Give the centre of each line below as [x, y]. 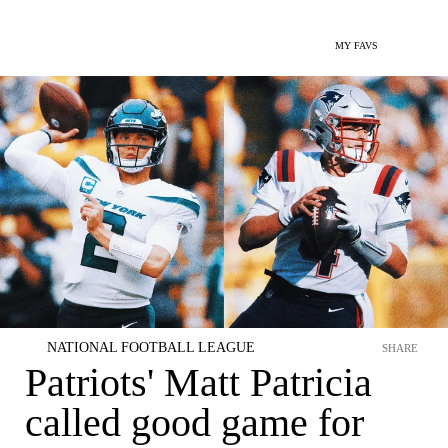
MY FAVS [356, 45]
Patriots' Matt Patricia [198, 382]
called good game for [194, 422]
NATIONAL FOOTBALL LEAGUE [151, 347]
